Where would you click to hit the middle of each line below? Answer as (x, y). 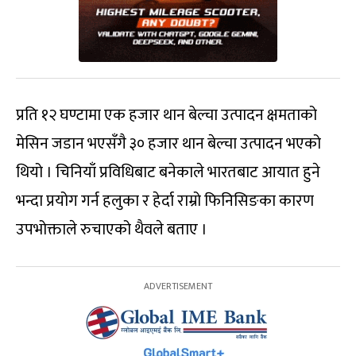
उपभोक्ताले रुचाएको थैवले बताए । (112, 230)
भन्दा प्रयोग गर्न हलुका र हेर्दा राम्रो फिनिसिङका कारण (165, 201)
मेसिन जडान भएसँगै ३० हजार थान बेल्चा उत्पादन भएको (168, 144)
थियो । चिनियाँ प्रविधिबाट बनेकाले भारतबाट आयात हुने (168, 173)
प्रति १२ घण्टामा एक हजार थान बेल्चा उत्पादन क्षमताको (166, 116)
